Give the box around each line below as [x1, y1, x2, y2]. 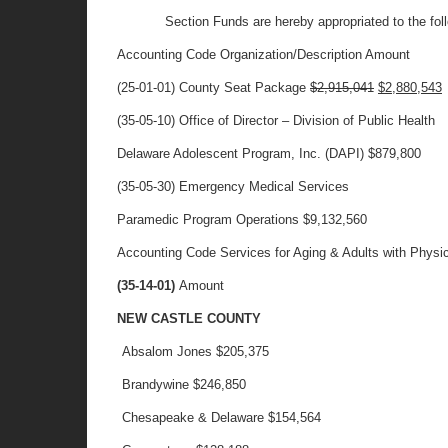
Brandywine [122, 377, 190, 392]
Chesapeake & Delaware [122, 410, 265, 425]
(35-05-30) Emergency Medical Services [117, 179, 349, 194]
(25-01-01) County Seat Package [117, 80, 310, 95]
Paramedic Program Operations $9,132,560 [117, 212, 367, 227]
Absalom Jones [122, 344, 213, 359]
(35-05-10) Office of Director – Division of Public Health [117, 113, 435, 128]
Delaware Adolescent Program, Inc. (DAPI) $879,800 [117, 146, 421, 161]
